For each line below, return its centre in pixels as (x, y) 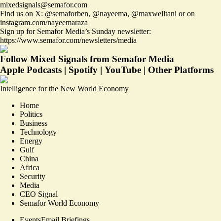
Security (33, 176)
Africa (30, 167)
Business (34, 123)
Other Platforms (181, 70)
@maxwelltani (154, 13)
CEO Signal (39, 194)
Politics (31, 114)
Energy (31, 141)
